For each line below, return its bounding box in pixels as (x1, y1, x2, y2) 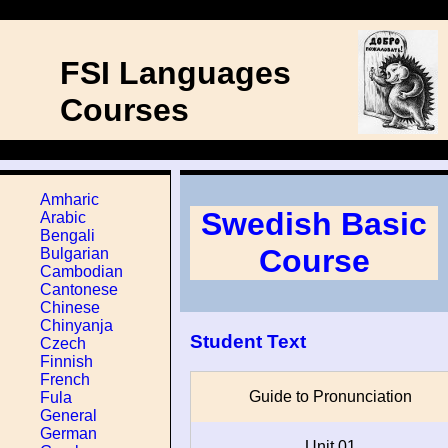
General (40, 407, 97, 424)
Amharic (40, 191, 99, 208)
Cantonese (40, 281, 118, 298)
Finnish (40, 353, 93, 370)
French (40, 371, 90, 388)
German (40, 425, 97, 442)
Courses (60, 92, 189, 128)
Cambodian (40, 263, 123, 280)
